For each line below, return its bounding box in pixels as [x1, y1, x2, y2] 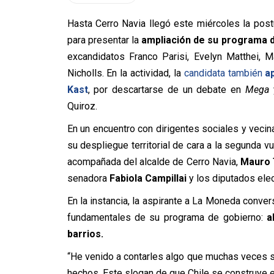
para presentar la [67, 34, 139, 46]
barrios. [67, 228, 103, 240]
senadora [67, 172, 109, 184]
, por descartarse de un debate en [87, 84, 245, 95]
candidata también [183, 67, 265, 79]
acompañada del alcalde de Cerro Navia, [67, 156, 241, 168]
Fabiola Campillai [109, 172, 187, 184]
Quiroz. [67, 100, 97, 112]
